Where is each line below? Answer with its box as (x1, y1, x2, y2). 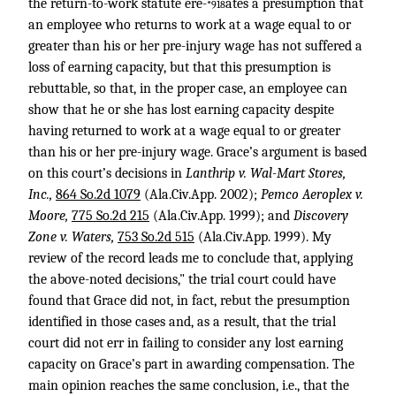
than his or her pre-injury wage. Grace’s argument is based (28, 144, 367, 160)
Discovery (293, 208, 348, 224)
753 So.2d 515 (118, 229, 194, 245)
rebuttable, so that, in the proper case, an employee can (28, 80, 347, 96)
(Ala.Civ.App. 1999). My (194, 229, 331, 245)
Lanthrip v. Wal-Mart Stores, (186, 165, 346, 181)
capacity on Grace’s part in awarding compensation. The (28, 356, 354, 372)
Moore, (28, 208, 72, 224)
